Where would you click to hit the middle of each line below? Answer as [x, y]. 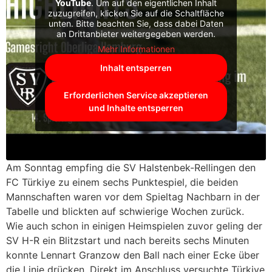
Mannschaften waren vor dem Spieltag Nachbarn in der [133, 196]
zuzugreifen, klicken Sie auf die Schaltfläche [136, 13]
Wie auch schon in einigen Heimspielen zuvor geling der [134, 226]
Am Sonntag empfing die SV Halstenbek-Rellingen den [131, 167]
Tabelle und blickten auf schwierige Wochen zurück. [125, 211]
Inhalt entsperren [136, 67]
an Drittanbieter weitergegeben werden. [136, 33]
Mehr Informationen [136, 49]
